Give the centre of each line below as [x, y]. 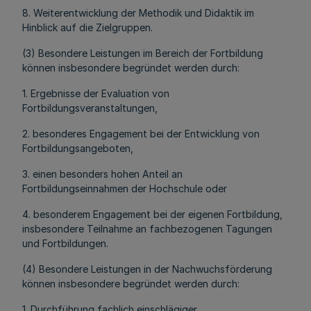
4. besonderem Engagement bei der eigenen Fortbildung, [152, 214]
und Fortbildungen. [65, 243]
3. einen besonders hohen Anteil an [102, 174]
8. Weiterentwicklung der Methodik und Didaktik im [138, 13]
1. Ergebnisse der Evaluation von [96, 93]
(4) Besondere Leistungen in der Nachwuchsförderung [147, 269]
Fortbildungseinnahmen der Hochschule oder [125, 188]
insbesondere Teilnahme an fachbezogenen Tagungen [147, 229]
